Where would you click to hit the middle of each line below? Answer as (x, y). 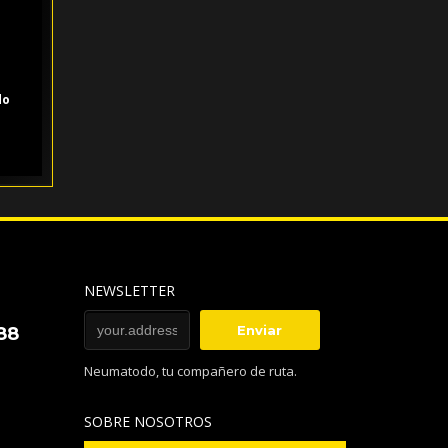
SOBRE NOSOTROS (147, 422)
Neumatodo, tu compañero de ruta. (190, 371)
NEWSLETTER (129, 291)
